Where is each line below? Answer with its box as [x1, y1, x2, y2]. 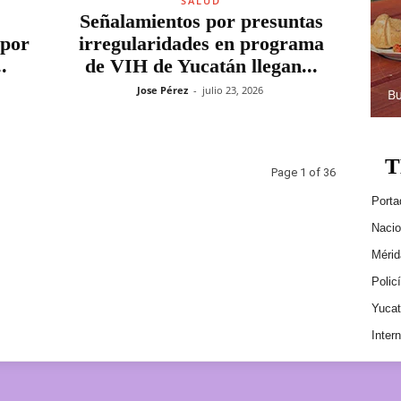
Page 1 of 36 [270, 166, 336, 179]
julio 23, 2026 [201, 83, 263, 97]
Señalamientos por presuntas [79, 10, 323, 32]
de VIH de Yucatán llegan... [84, 55, 318, 77]
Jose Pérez [136, 83, 188, 97]
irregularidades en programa [78, 32, 324, 55]
